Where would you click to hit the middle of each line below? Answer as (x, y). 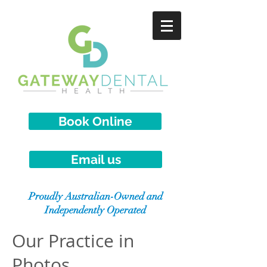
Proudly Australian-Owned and (95, 196)
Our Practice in (73, 241)
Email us (96, 159)
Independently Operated (95, 210)
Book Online (95, 121)
